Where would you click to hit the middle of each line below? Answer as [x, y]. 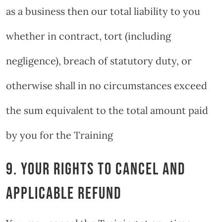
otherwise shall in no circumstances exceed [107, 85]
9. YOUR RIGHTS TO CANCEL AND [96, 169]
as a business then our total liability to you [103, 11]
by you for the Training [59, 135]
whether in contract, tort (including [88, 36]
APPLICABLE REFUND [64, 194]
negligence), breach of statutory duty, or [99, 60]
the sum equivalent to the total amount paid [107, 110]
